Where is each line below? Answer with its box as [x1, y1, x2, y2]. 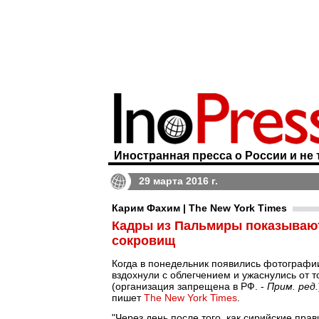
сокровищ [112, 234, 175, 248]
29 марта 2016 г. [139, 175, 218, 187]
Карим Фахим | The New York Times [112, 202, 287, 214]
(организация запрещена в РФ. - [112, 281, 267, 292]
